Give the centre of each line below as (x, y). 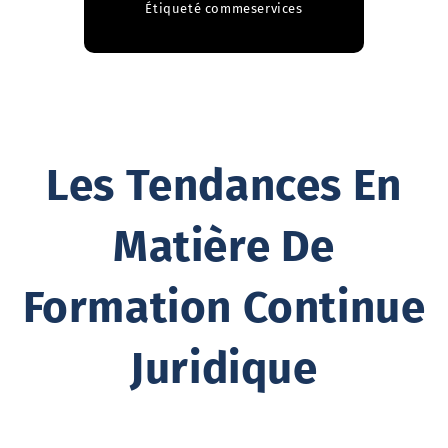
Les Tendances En (224, 185)
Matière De (223, 246)
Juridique (224, 368)
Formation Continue (224, 307)
